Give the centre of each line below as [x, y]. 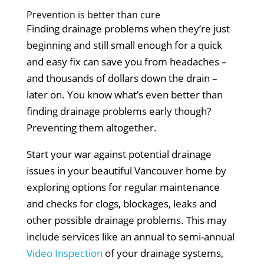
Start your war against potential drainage [119, 154]
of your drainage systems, [163, 253]
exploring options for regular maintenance [123, 187]
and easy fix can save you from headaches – [126, 61]
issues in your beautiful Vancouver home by [126, 170]
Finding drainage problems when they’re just [128, 28]
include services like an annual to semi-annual [130, 236]
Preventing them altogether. [91, 127]
